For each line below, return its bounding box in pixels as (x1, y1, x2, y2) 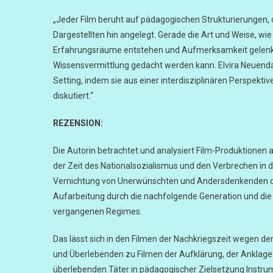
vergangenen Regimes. (53, 207, 142, 216)
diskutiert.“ (53, 91, 93, 101)
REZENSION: (53, 118, 103, 128)
